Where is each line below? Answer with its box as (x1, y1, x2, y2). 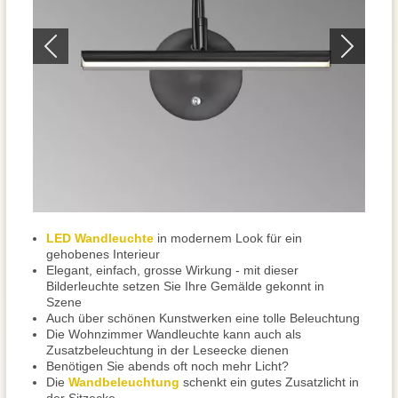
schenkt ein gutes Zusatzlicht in (179, 375, 359, 389)
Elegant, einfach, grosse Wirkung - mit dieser (46, 263, 298, 277)
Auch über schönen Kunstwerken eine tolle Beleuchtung (46, 311, 360, 325)
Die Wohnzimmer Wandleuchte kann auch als (46, 327, 301, 341)
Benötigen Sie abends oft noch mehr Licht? (46, 359, 289, 373)
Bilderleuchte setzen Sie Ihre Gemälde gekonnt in (46, 279, 324, 293)
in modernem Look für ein (154, 231, 302, 245)
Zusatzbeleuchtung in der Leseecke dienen (46, 343, 289, 357)
